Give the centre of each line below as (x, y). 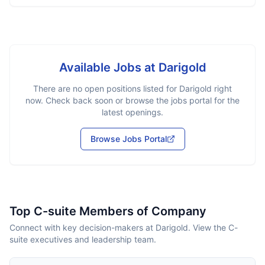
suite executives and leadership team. (83, 239)
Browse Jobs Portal (128, 139)
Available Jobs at (109, 67)
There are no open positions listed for (106, 88)
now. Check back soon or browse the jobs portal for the (132, 100)
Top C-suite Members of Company (108, 211)
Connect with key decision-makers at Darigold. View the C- (124, 227)
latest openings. (132, 112)
